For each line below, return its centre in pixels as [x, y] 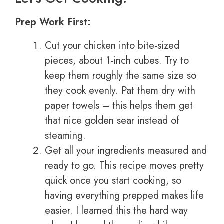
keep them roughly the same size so [121, 76]
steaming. [65, 136]
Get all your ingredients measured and [126, 151]
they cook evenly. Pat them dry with [120, 91]
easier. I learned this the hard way [116, 211]
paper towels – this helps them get [119, 106]
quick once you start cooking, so [113, 181]
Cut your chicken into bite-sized [112, 46]
